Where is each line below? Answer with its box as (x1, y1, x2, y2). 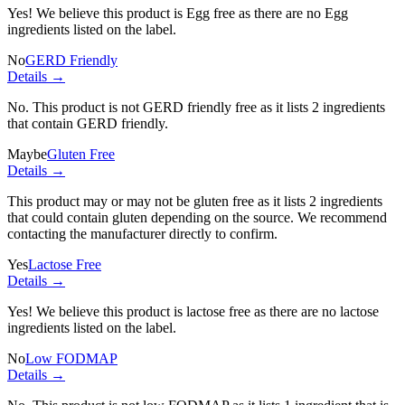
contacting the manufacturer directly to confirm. (7, 225, 278, 241)
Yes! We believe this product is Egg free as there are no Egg (7, 5, 348, 21)
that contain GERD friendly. (7, 115, 168, 131)
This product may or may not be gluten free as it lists (7, 193, 309, 209)
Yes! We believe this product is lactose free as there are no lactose (7, 303, 379, 319)
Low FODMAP (25, 350, 118, 366)
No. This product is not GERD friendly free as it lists (7, 99, 312, 115)
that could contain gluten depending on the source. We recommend (7, 209, 387, 225)
